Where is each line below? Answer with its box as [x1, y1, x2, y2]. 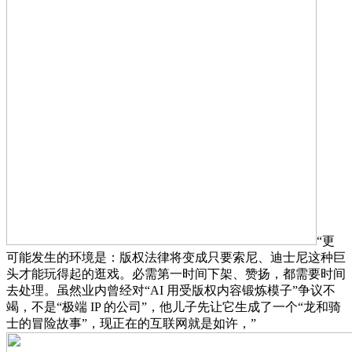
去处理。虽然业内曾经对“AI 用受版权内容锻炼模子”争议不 [6, 283, 335, 297]
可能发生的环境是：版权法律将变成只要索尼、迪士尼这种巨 [6, 250, 346, 264]
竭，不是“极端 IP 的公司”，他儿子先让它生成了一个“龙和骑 [6, 299, 341, 313]
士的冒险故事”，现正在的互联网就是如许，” [6, 316, 256, 330]
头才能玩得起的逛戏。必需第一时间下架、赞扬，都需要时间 [6, 266, 346, 280]
